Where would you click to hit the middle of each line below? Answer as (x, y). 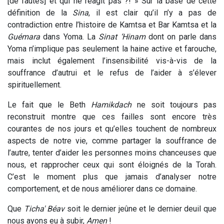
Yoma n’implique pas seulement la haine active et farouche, (112, 49)
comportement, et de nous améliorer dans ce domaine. (102, 189)
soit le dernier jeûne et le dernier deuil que (141, 209)
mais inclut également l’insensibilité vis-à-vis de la (112, 61)
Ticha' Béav (44, 209)
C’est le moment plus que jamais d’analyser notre (112, 177)
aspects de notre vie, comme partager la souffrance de (112, 141)
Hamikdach (111, 105)
